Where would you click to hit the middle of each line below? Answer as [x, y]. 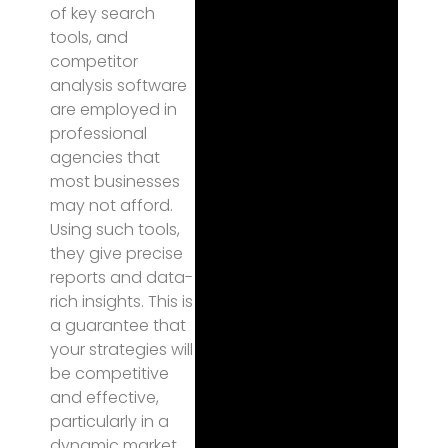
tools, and [89, 37]
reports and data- [121, 277]
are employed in [113, 109]
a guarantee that [118, 325]
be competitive [109, 373]
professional [98, 133]
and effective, [104, 397]
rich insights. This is [121, 301]
